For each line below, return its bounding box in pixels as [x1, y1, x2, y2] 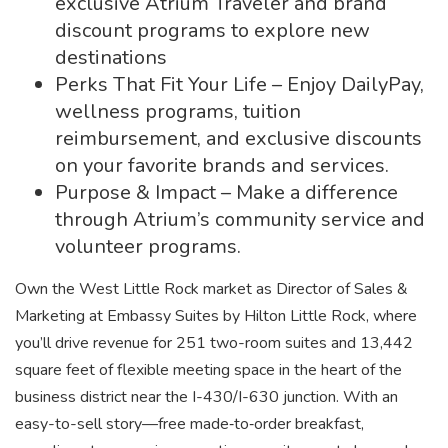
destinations [55, 44, 167, 71]
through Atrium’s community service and [55, 206, 425, 233]
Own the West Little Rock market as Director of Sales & [15, 278, 408, 300]
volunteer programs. [55, 233, 241, 260]
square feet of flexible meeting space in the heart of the [15, 359, 402, 381]
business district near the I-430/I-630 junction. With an [15, 386, 398, 408]
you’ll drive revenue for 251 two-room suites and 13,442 [15, 332, 413, 354]
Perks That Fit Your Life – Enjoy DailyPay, [55, 71, 424, 98]
